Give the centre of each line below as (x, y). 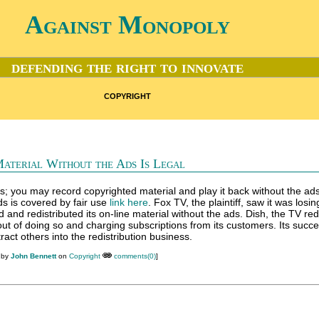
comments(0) (135, 256)
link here (129, 202)
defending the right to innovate (127, 67)
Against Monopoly (127, 25)
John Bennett (33, 256)
